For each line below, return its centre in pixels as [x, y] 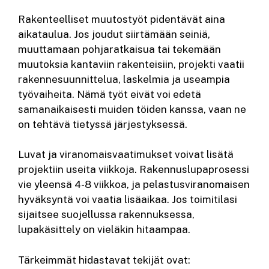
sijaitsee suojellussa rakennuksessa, [106, 215]
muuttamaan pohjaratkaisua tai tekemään [119, 49]
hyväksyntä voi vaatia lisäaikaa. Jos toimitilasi [128, 200]
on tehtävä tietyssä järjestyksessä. [103, 124]
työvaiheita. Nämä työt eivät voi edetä [110, 94]
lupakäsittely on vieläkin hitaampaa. [104, 230]
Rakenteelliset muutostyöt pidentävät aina [122, 19]
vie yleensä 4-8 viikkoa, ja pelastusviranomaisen [134, 185]
